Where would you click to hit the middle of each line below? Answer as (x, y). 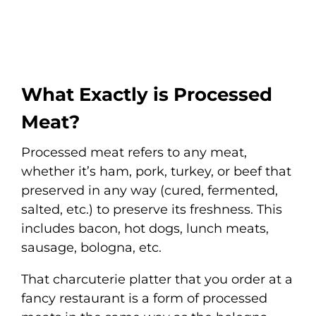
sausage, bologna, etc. (93, 247)
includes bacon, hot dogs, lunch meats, (145, 228)
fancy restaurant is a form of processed (144, 298)
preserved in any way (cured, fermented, (150, 190)
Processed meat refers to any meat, (134, 152)
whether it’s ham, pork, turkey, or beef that (156, 171)
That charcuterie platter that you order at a (157, 279)
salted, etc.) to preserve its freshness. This (152, 209)
